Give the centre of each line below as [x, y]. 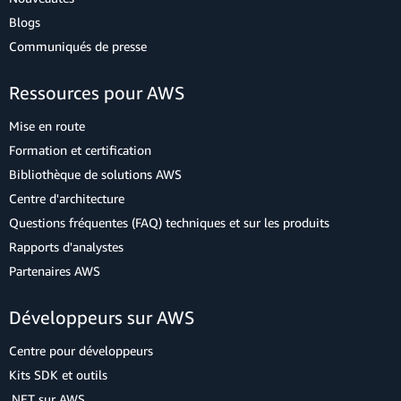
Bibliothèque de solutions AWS [95, 174]
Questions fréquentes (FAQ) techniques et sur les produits [169, 222]
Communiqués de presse [78, 46]
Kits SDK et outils [58, 375]
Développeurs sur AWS [102, 317]
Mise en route [47, 126]
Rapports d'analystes [66, 247]
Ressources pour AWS [97, 93]
